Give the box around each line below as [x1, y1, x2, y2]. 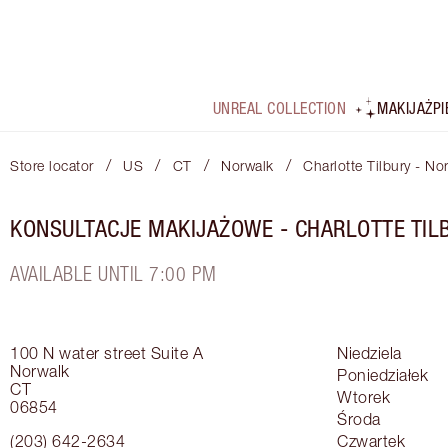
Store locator [10, 157, 94, 175]
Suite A [150, 344, 203, 363]
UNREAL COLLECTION [212, 99, 346, 118]
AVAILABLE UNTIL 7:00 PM [10, 262, 217, 286]
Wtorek [337, 388, 390, 407]
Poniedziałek [337, 366, 428, 385]
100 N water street [10, 344, 146, 363]
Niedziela [337, 344, 402, 363]
